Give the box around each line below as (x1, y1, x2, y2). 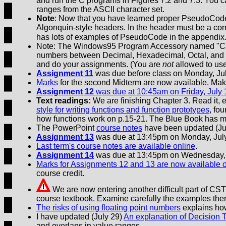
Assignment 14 (36, 151, 94, 160)
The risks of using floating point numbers (36, 203, 181, 212)
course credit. (36, 169, 84, 178)
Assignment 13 (36, 133, 94, 142)
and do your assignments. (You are (36, 60, 162, 69)
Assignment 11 (36, 69, 93, 78)
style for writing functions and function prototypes (36, 105, 209, 115)
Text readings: (36, 96, 91, 105)
